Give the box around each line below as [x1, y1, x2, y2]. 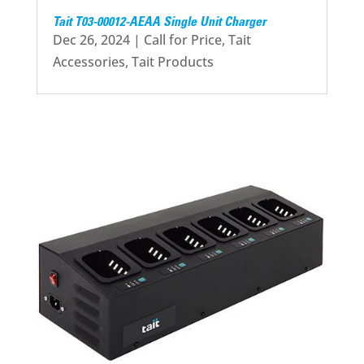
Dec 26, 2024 [52, 30, 130, 49]
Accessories [52, 52, 125, 71]
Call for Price [143, 30, 222, 49]
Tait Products [131, 52, 214, 71]
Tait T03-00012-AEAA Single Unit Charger [52, 15, 266, 29]
